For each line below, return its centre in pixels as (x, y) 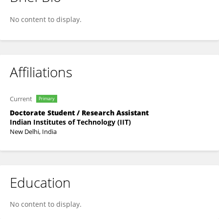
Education (40, 182)
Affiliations (41, 72)
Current (21, 99)
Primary (47, 99)
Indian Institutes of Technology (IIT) (70, 122)
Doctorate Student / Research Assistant (79, 113)
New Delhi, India (33, 131)
